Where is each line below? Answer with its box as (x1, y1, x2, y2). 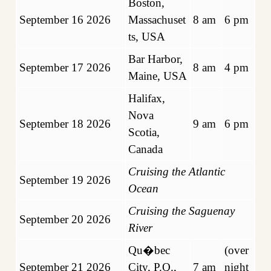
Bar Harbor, (128, 52, 183, 65)
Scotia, (128, 125, 160, 139)
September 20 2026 (19, 212, 111, 226)
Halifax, (128, 91, 165, 105)
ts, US (128, 30, 157, 43)
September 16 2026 (19, 13, 111, 26)
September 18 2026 (19, 117, 111, 130)
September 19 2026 (19, 173, 111, 186)
